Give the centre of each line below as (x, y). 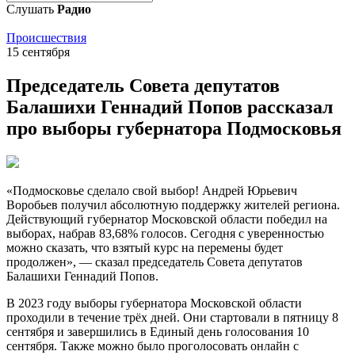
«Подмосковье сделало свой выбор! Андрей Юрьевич (152, 190)
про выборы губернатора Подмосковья (174, 128)
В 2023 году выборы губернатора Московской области (154, 303)
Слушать (32, 9)
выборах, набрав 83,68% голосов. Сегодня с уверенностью (165, 233)
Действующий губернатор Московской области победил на (167, 219)
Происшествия (46, 38)
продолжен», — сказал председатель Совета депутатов (155, 261)
